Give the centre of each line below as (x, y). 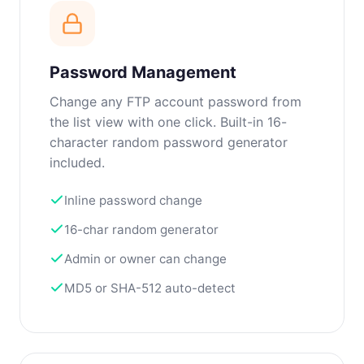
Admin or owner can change (145, 258)
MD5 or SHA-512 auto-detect (150, 288)
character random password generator (169, 142)
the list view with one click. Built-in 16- (168, 121)
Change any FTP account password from (175, 101)
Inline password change (133, 200)
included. (77, 162)
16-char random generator (141, 229)
